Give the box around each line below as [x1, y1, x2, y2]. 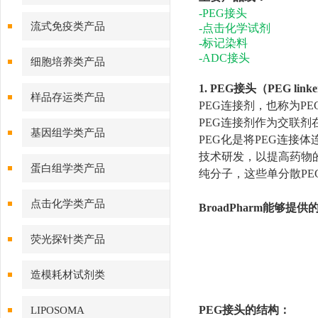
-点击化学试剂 [199, 22, 270, 34]
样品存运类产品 [31, 92, 105, 103]
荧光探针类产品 [31, 234, 105, 245]
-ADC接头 [199, 52, 250, 64]
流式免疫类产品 [31, 21, 105, 32]
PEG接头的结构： [199, 304, 290, 316]
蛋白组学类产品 [31, 163, 105, 174]
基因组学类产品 [31, 127, 105, 138]
